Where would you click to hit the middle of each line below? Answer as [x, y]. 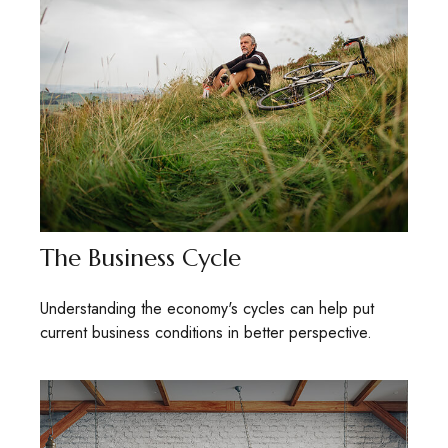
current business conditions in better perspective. [206, 333]
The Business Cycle [140, 258]
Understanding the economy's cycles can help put [207, 309]
